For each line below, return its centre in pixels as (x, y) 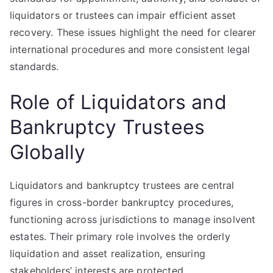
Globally (48, 152)
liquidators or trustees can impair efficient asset (123, 15)
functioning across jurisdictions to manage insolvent (133, 219)
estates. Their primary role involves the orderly (120, 236)
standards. (34, 66)
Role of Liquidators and (118, 102)
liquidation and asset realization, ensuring (108, 253)
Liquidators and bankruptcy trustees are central (122, 185)
